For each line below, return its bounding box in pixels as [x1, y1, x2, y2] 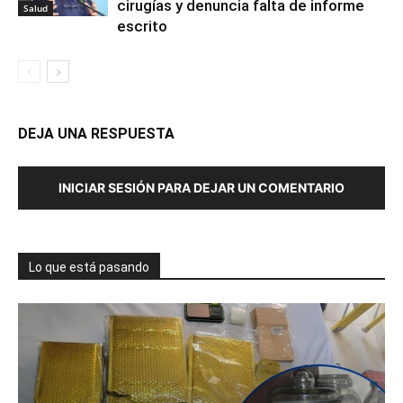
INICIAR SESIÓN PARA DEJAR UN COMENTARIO [58, 179, 345, 195]
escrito [117, 16, 167, 35]
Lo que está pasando [29, 259, 149, 274]
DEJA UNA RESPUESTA [18, 124, 175, 142]
